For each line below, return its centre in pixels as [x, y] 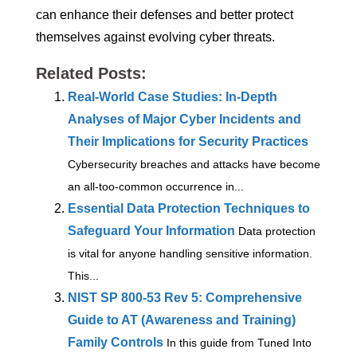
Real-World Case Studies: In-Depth [173, 97]
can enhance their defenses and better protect [165, 15]
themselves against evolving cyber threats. [155, 37]
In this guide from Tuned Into [239, 343]
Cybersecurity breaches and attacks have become [194, 165]
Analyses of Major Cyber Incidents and [184, 120]
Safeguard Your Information [151, 231]
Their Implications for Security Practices [188, 142]
